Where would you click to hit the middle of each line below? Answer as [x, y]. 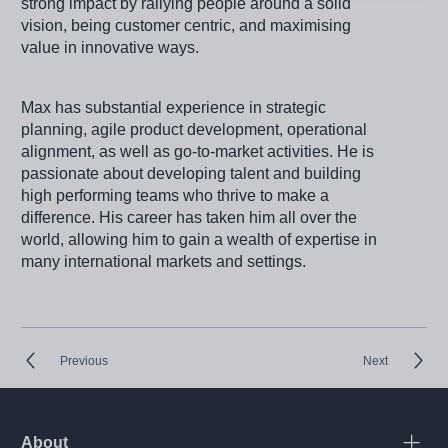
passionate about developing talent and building [191, 174]
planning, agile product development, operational [194, 130]
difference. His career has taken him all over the [189, 218]
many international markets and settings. [166, 262]
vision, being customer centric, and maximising [186, 26]
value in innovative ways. [112, 48]
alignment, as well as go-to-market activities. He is [198, 152]
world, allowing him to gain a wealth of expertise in [199, 240]
